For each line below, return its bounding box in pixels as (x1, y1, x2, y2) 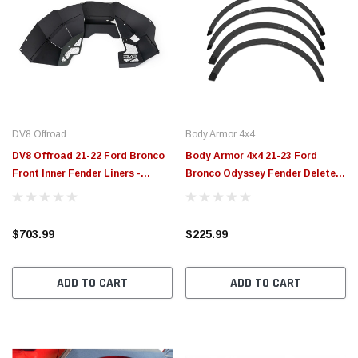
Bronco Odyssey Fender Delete (185, 167, 336, 179)
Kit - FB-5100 (185, 185, 249, 197)
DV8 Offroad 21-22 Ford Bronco (12, 149, 165, 161)
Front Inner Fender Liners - (12, 167, 141, 179)
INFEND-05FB (12, 185, 78, 197)
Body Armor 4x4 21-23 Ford (185, 149, 317, 161)
